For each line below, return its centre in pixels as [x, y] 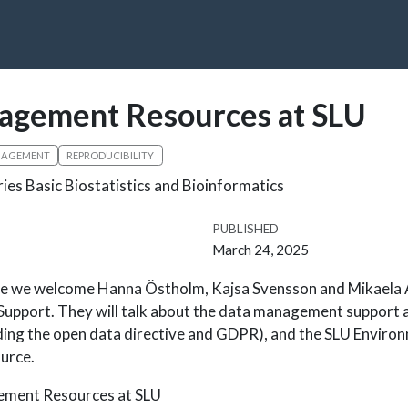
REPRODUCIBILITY [111, 155]
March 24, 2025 [260, 250]
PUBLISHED [245, 229]
